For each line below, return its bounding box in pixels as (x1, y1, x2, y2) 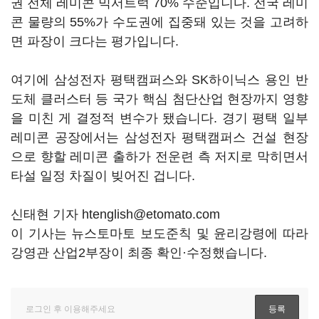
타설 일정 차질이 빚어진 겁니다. (11, 169, 199, 183)
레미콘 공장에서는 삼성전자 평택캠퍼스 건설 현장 (11, 130, 308, 145)
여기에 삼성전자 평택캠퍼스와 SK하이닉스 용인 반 (11, 73, 308, 87)
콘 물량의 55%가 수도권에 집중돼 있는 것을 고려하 (11, 15, 308, 29)
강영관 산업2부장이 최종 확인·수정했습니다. (11, 246, 267, 260)
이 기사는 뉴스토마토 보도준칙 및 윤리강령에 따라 (11, 226, 308, 241)
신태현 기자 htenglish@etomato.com (11, 207, 220, 221)
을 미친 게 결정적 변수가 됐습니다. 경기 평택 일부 (11, 111, 308, 125)
